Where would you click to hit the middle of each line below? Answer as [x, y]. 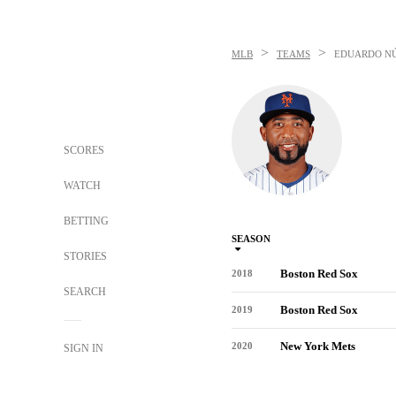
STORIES [85, 256]
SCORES [84, 150]
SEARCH [86, 292]
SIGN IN [84, 348]
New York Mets [318, 346]
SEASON [251, 239]
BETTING [86, 221]
